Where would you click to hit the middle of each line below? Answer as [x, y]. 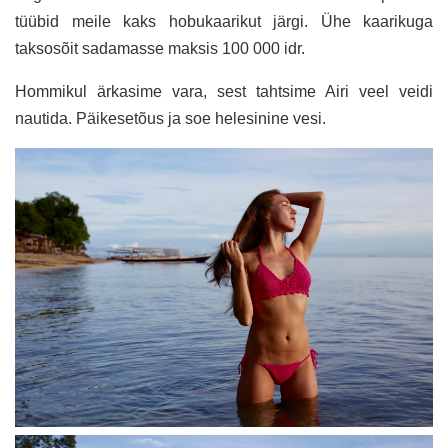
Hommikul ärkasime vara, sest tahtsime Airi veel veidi [224, 92]
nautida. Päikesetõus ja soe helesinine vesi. [170, 119]
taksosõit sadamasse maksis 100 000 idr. [160, 49]
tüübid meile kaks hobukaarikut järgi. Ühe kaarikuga [224, 22]
